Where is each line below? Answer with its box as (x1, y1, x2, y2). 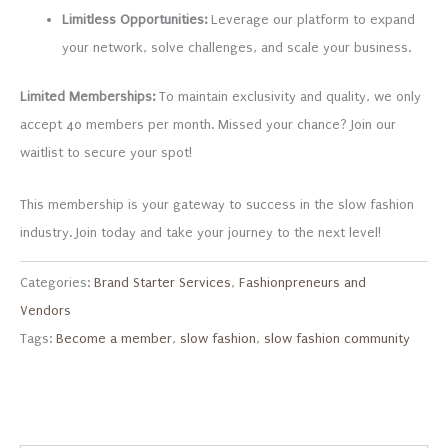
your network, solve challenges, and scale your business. (62, 39, 411, 55)
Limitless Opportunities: (62, 11, 207, 27)
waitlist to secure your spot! (20, 144, 192, 160)
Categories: (20, 275, 94, 291)
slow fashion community (264, 331, 410, 347)
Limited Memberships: (20, 88, 155, 104)
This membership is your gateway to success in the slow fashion (20, 197, 414, 213)
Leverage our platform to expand (207, 11, 415, 27)
